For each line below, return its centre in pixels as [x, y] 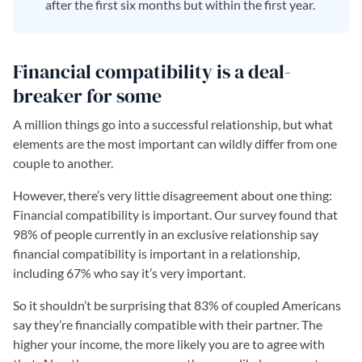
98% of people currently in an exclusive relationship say [166, 234]
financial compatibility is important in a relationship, [156, 253]
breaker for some [87, 96]
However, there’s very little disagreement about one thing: [173, 195]
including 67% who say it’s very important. [129, 273]
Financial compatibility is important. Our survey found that [175, 215]
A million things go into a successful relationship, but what [173, 124]
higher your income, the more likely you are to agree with [169, 344]
